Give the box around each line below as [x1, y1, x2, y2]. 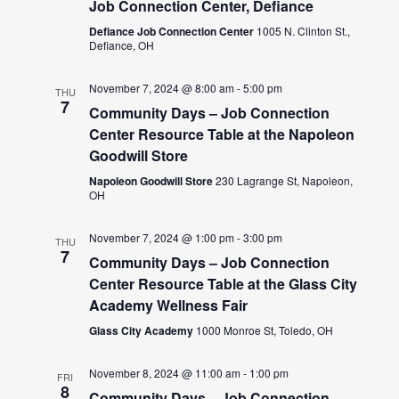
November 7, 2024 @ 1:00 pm [89, 229, 235, 245]
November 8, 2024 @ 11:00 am [89, 364, 241, 380]
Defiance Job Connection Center [89, 22, 257, 39]
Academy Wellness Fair [89, 294, 248, 315]
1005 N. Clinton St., [256, 22, 351, 38]
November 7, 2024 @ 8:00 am [89, 79, 235, 95]
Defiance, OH [89, 37, 155, 53]
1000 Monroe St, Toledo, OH [196, 322, 334, 338]
